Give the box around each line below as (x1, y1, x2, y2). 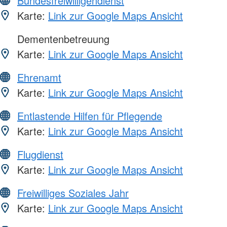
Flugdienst (17, 146, 63, 162)
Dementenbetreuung (14, 31, 109, 46)
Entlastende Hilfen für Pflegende (17, 108, 162, 123)
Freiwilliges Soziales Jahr (17, 185, 129, 200)
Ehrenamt (17, 69, 61, 85)
